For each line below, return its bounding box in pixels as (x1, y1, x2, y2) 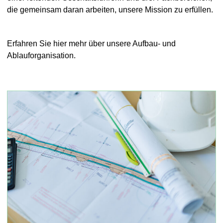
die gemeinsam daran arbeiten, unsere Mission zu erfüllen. (7, 5, 213, 14)
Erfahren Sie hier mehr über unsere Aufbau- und (7, 39, 176, 48)
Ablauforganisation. (7, 51, 76, 60)
